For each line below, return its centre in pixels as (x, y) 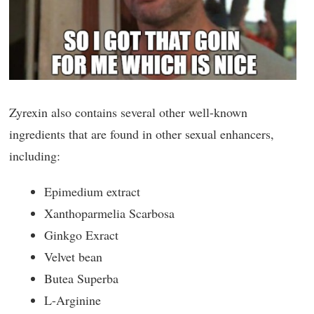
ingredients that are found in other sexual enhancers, (142, 134)
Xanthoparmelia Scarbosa (109, 213)
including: (35, 156)
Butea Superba (81, 279)
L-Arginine (73, 300)
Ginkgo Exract (81, 235)
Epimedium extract (92, 192)
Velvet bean (73, 257)
